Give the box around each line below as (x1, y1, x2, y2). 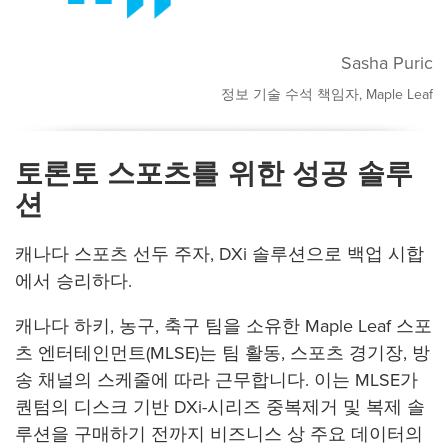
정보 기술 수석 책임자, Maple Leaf (221, 83, 433, 105)
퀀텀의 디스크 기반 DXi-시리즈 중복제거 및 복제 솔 (15, 394, 425, 421)
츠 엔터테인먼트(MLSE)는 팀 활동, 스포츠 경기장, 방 (15, 340, 430, 367)
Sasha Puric (341, 49, 433, 76)
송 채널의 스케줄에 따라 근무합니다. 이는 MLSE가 (15, 367, 418, 394)
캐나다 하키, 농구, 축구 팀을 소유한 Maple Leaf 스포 (15, 313, 432, 340)
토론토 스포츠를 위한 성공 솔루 (15, 153, 413, 195)
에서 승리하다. (15, 268, 132, 295)
